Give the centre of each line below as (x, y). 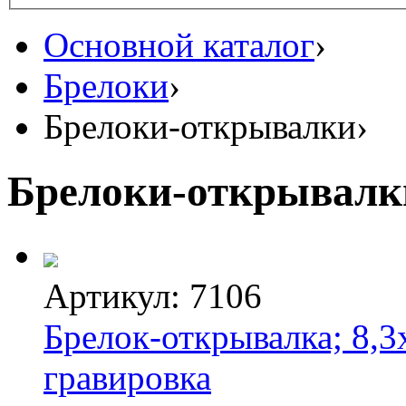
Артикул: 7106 (153, 296)
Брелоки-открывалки (200, 127)
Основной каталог (179, 45)
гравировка (127, 378)
